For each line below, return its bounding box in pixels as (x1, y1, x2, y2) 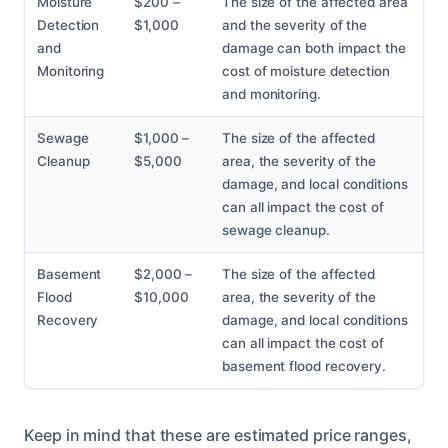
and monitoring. (222, 86, 321, 103)
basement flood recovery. (222, 358, 387, 375)
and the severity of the (222, 17, 368, 34)
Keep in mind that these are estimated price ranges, (24, 425, 412, 446)
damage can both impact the (222, 40, 406, 57)
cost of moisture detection (222, 63, 390, 80)
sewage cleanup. (222, 222, 330, 239)
